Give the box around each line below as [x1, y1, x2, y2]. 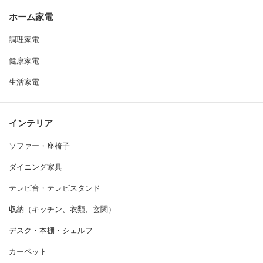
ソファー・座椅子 [9, 141, 70, 151]
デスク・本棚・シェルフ [9, 226, 93, 235]
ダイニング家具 [9, 163, 62, 172]
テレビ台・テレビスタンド [9, 184, 100, 193]
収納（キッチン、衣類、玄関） [9, 205, 116, 214]
